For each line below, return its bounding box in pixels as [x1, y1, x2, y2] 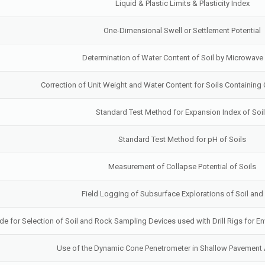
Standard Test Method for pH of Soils [118, 135, 247, 144]
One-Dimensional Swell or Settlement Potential [104, 26, 261, 35]
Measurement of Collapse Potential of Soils [108, 162, 257, 171]
